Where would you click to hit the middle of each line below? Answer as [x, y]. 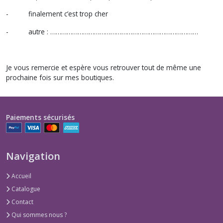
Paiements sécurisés [40, 117]
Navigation [33, 156]
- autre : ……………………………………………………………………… [102, 31]
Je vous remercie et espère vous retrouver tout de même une [104, 67]
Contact [22, 202]
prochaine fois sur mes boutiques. [60, 77]
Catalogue [25, 189]
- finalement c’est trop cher [57, 13]
